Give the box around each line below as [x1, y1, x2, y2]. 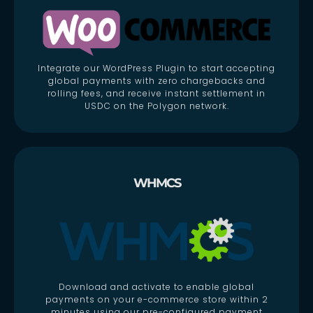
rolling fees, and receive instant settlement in [48, 87, 265, 99]
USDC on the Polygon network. [84, 99, 229, 112]
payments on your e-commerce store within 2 [45, 293, 268, 305]
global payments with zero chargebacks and [48, 74, 265, 87]
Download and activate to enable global [59, 280, 254, 293]
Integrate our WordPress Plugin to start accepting [38, 61, 275, 74]
